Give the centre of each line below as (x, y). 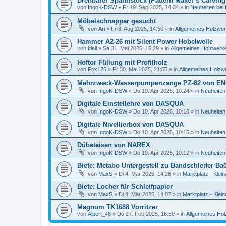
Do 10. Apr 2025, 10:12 (161, 153)
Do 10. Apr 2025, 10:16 (161, 111)
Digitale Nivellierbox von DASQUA (130, 124)
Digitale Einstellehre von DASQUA (130, 104)
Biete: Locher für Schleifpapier (125, 186)
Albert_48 (99, 214)
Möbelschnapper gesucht (117, 21)
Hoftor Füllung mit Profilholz (122, 62)
